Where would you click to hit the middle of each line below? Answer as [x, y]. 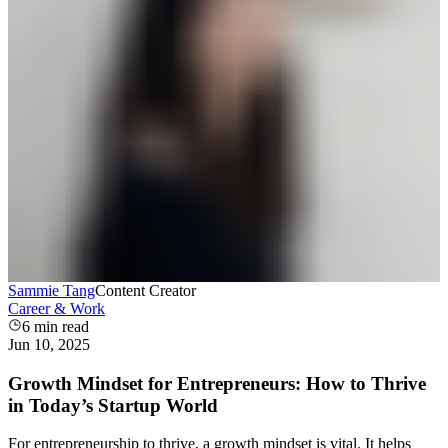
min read [59, 326]
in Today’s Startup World [113, 405]
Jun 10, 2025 [49, 344]
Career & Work [56, 308]
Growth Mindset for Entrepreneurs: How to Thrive [217, 383]
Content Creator [145, 290]
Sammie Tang [51, 290]
